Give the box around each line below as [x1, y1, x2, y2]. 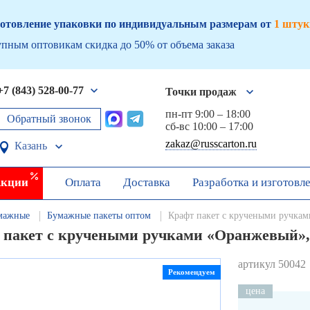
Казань [15, 139, 47, 152]
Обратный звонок [7, 112, 91, 125]
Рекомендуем [168, 268, 215, 277]
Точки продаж [165, 86, 237, 98]
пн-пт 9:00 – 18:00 [165, 108, 250, 120]
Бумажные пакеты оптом [47, 210, 151, 221]
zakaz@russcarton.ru [165, 138, 257, 149]
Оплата [65, 175, 101, 189]
